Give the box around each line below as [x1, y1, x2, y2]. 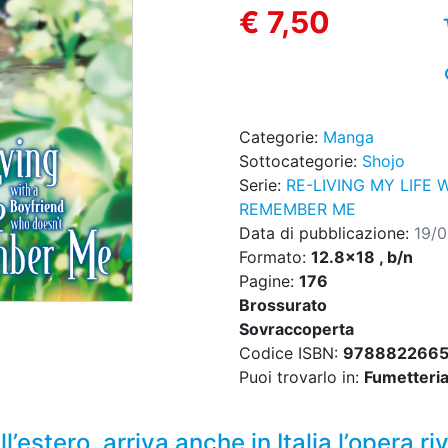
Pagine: [239, 271, 299, 292]
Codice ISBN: [239, 343, 343, 364]
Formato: [239, 247, 311, 268]
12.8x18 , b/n [311, 247, 413, 268]
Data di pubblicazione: [239, 223, 414, 244]
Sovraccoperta [239, 319, 354, 340]
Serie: [239, 175, 286, 196]
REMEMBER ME [239, 199, 356, 220]
